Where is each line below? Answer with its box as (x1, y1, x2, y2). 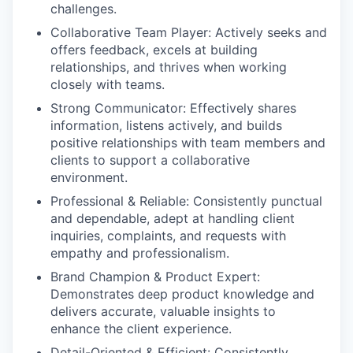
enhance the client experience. (50, 321, 232, 336)
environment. (50, 169, 128, 185)
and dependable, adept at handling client (50, 210, 295, 226)
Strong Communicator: (50, 100, 190, 116)
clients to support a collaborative (50, 152, 250, 168)
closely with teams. (50, 76, 165, 92)
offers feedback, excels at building (50, 42, 258, 58)
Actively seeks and (211, 24, 327, 40)
